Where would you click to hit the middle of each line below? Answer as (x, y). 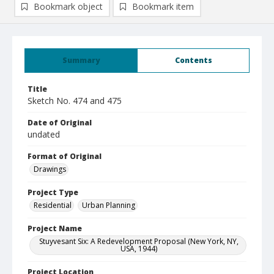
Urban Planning (109, 205)
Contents (193, 60)
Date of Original (60, 123)
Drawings (50, 169)
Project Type (53, 192)
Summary (81, 60)
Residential (53, 205)
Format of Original (65, 156)
